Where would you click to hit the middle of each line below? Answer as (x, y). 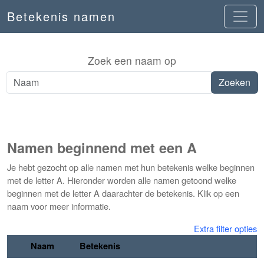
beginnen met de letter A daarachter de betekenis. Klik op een (123, 193)
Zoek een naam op (132, 60)
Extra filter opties (225, 228)
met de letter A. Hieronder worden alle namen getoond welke (122, 180)
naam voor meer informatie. (59, 206)
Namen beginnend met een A (102, 148)
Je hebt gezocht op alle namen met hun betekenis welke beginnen (131, 167)
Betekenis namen (61, 16)
